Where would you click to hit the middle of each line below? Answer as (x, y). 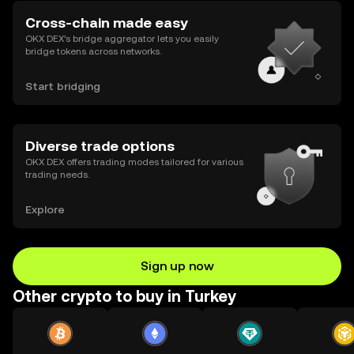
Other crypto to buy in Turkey (124, 296)
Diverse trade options (100, 146)
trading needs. (57, 175)
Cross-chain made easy (107, 23)
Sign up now (177, 266)
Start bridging (63, 86)
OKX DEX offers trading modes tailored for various (134, 162)
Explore (45, 209)
